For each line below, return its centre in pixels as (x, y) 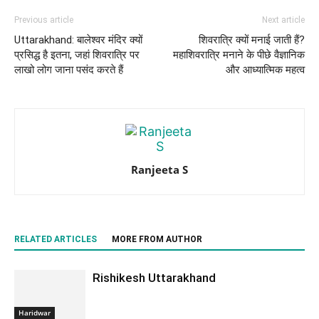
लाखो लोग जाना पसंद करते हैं (69, 69)
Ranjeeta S (159, 169)
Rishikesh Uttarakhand (154, 277)
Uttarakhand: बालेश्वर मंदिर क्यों (78, 40)
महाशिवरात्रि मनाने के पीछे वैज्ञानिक (239, 54)
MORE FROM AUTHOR (157, 239)
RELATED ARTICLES (56, 239)
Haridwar (35, 312)
